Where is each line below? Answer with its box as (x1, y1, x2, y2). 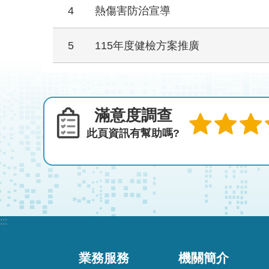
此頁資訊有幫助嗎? (86, 127, 180, 140)
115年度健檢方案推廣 (95, 39, 199, 52)
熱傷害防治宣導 (95, 4, 171, 17)
